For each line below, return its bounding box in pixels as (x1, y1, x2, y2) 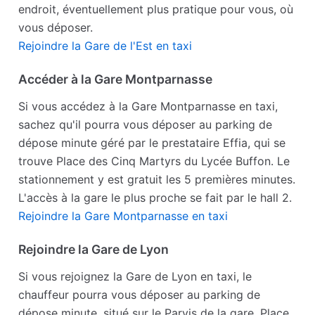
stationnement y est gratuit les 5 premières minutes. (18, 172, 296, 187)
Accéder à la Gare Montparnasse (18, 72, 213, 87)
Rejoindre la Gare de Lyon (18, 242, 169, 257)
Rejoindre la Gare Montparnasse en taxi (18, 209, 229, 224)
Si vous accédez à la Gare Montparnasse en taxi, (18, 99, 278, 114)
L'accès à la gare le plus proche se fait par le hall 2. (18, 191, 292, 205)
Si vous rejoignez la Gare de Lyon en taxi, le (18, 269, 252, 284)
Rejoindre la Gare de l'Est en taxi (18, 39, 193, 53)
